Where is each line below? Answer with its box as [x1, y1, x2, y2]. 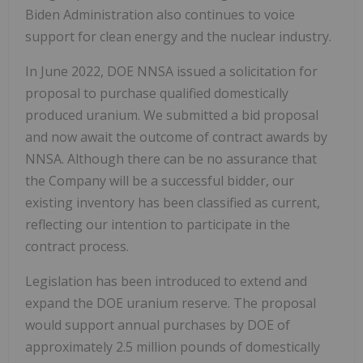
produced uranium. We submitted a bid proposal [25, 106, 318, 125]
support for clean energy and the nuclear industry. [25, 28, 331, 46]
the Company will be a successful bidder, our [25, 172, 294, 190]
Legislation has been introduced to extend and [25, 272, 307, 291]
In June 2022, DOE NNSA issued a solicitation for [25, 62, 318, 81]
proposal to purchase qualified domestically [25, 84, 288, 103]
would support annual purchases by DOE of [25, 316, 290, 335]
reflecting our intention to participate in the [25, 216, 290, 234]
